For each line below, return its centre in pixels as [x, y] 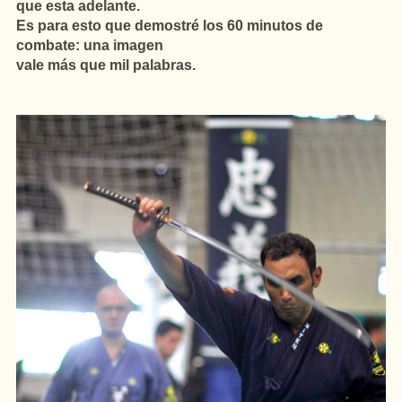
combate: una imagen [90, 45]
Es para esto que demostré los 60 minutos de [170, 26]
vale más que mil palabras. [106, 65]
